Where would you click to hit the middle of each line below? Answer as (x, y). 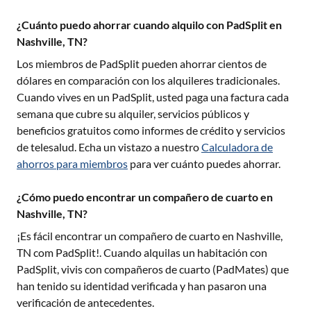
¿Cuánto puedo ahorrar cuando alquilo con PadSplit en (149, 25)
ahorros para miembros (72, 163)
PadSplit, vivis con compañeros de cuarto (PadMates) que (153, 269)
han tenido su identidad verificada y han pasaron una (142, 286)
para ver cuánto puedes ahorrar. (205, 163)
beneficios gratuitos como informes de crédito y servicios (151, 130)
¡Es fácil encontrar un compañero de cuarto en (126, 236)
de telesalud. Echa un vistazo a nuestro (108, 147)
